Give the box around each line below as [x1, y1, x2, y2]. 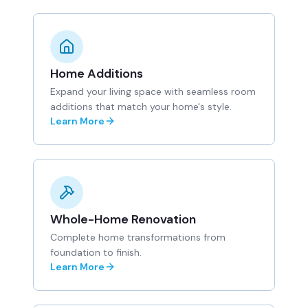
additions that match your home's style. [50, 100, 232, 113]
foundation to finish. [50, 246, 142, 258]
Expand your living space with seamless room [50, 85, 256, 98]
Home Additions [50, 65, 143, 82]
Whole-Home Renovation [50, 211, 196, 228]
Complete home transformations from [50, 231, 225, 243]
